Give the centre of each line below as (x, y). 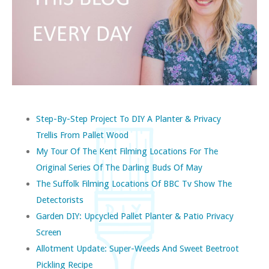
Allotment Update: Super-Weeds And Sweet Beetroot (138, 249)
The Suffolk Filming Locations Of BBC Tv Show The (134, 184)
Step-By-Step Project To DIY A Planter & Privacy (128, 119)
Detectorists (60, 200)
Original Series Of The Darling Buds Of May (119, 168)
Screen (49, 232)
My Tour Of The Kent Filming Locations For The (127, 151)
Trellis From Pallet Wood (82, 135)
